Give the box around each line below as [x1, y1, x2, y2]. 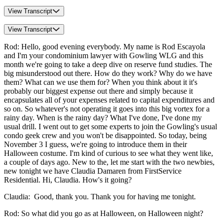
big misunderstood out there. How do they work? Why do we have [4, 69, 212, 77]
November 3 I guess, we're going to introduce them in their [4, 140, 187, 148]
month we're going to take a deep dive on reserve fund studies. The [4, 60, 212, 69]
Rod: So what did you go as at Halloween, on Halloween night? [4, 209, 203, 218]
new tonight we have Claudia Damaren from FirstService [4, 166, 182, 175]
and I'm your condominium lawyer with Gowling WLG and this [4, 51, 203, 60]
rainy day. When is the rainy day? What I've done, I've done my [4, 113, 202, 122]
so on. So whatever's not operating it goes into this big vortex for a [4, 104, 210, 113]
